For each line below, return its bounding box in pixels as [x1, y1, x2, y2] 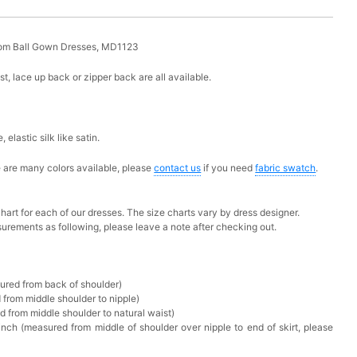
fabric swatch [255, 161, 316, 174]
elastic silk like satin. [8, 131, 100, 143]
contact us [154, 161, 202, 174]
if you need [201, 161, 256, 174]
